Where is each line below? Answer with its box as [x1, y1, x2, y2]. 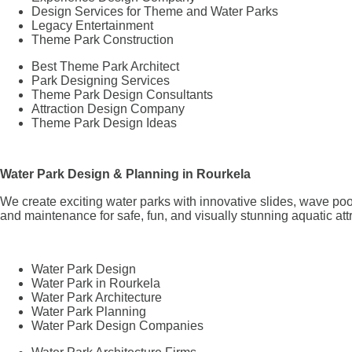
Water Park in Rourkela [31, 276, 160, 290]
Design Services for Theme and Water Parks [31, 4, 278, 18]
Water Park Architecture [31, 290, 162, 304]
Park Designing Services [31, 73, 170, 87]
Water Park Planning [31, 304, 146, 318]
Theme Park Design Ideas [31, 115, 177, 130]
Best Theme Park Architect [31, 59, 179, 73]
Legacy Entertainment [31, 18, 153, 32]
